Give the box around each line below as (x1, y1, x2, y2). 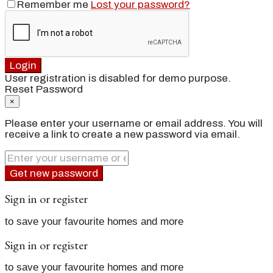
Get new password (10, 167, 98, 179)
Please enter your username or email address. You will (5, 117, 263, 129)
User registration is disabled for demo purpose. (5, 72, 231, 84)
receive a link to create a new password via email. (5, 128, 240, 140)
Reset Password (5, 83, 83, 95)
